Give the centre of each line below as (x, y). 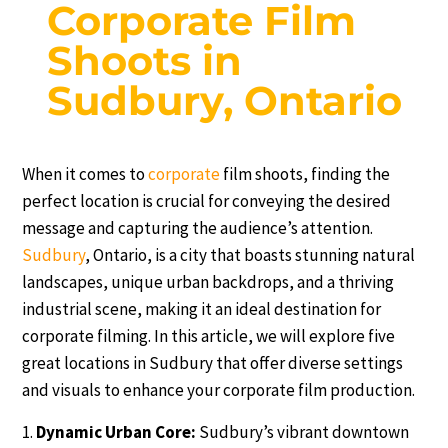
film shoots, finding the (305, 173)
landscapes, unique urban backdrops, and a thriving (208, 281)
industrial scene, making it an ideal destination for (202, 308)
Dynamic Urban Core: (118, 431)
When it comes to (85, 173)
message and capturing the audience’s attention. (198, 227)
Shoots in (145, 60)
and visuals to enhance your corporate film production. (219, 389)
